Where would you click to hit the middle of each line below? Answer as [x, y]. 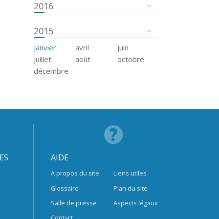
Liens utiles [130, 173]
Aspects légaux [136, 203]
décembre [51, 71]
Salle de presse [74, 203]
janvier [45, 47]
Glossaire [65, 188]
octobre [131, 59]
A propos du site [75, 173]
